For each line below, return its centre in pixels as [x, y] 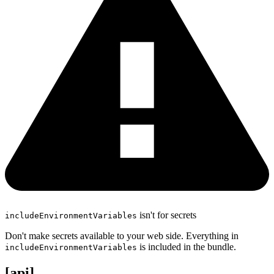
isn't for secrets [167, 215]
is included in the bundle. [187, 246]
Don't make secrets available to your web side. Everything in [122, 235]
